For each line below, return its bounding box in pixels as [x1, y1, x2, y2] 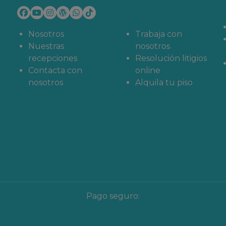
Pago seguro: [86, 191, 140, 201]
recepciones [28, 53, 77, 63]
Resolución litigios [135, 53, 207, 63]
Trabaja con [135, 29, 182, 39]
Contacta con [28, 66, 82, 75]
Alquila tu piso [135, 78, 193, 87]
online [135, 66, 160, 75]
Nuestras [28, 41, 64, 51]
